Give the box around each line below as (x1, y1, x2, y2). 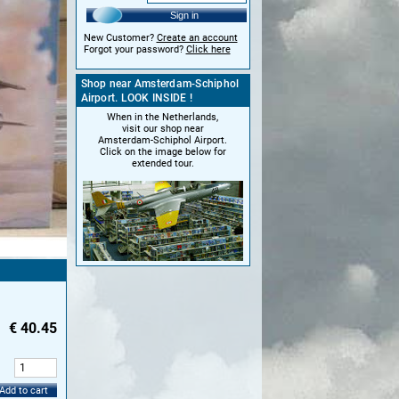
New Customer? (83, 31, 157, 44)
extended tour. (131, 157, 194, 169)
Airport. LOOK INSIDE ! (80, 91, 192, 104)
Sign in (169, 10, 199, 20)
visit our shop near (121, 122, 204, 134)
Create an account (156, 31, 238, 44)
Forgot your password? (83, 43, 186, 55)
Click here (185, 43, 231, 55)
